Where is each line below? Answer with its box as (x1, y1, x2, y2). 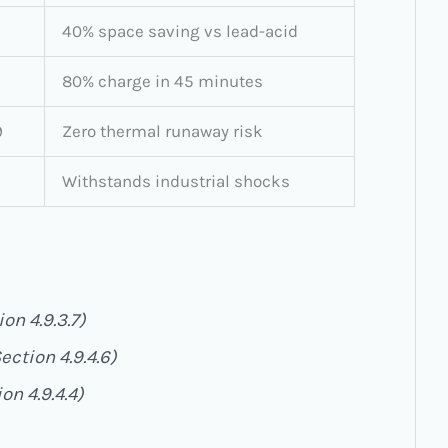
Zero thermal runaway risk (62, 120, 263, 141)
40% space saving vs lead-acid (62, 20, 298, 41)
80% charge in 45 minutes (62, 70, 263, 91)
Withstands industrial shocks (62, 170, 290, 191)
